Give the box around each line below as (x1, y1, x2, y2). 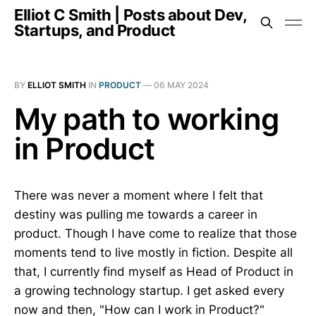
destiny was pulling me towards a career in (14, 207, 257, 221)
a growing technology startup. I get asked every (14, 284, 284, 298)
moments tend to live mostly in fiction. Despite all (14, 245, 293, 260)
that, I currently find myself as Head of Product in (14, 265, 293, 279)
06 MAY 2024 (154, 80, 209, 90)
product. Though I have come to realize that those (14, 226, 297, 241)
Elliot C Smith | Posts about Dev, (14, 6, 247, 24)
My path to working (14, 101, 279, 137)
